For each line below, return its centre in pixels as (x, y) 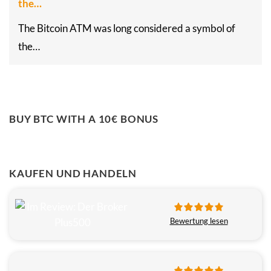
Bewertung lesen (199, 221)
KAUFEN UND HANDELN (73, 174)
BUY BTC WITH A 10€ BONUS (84, 119)
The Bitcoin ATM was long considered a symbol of (127, 28)
